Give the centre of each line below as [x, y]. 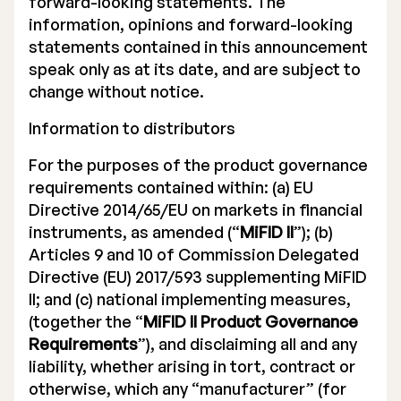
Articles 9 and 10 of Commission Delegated [194, 254]
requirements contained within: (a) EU [171, 187]
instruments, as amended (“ [134, 232]
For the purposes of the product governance [198, 165]
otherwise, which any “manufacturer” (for [188, 388]
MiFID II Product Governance [251, 321]
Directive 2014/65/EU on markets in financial [196, 209]
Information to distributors [132, 128]
